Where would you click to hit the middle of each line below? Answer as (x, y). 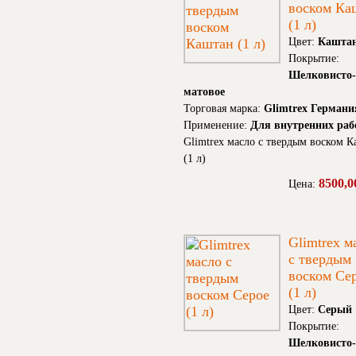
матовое (204, 92)
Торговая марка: (224, 109)
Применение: (217, 126)
